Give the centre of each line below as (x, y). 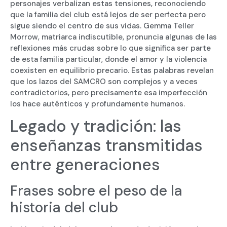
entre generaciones (85, 165)
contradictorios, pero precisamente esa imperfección (109, 92)
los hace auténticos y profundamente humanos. (98, 104)
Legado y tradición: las (96, 126)
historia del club (64, 208)
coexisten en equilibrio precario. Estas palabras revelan (112, 70)
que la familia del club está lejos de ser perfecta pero (108, 14)
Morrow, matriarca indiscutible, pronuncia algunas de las (113, 37)
